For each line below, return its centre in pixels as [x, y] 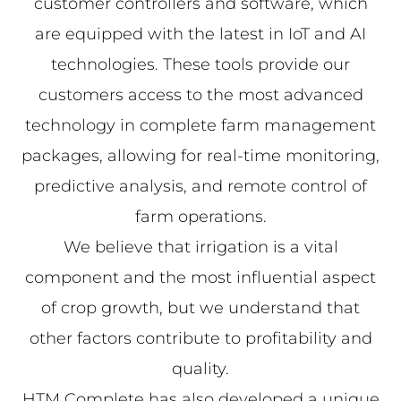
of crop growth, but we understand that [200, 308]
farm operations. [200, 217]
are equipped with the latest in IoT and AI [200, 34]
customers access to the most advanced [200, 95]
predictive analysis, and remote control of [200, 187]
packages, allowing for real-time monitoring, [200, 156]
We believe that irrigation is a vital [200, 247]
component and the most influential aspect [200, 278]
